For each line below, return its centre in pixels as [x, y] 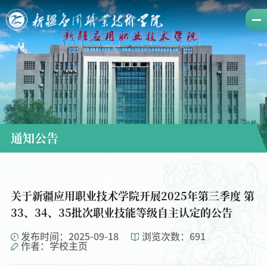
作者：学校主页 [55, 246]
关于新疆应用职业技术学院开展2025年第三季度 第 [132, 195]
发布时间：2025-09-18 [70, 236]
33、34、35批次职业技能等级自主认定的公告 [121, 212]
